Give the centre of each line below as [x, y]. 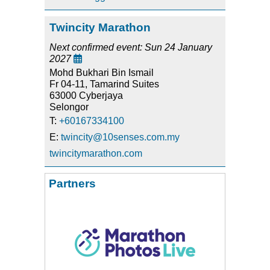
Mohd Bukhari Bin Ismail [102, 73]
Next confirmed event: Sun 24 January [131, 48]
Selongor [69, 107]
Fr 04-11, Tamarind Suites [104, 84]
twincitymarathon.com [96, 154]
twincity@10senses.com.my [120, 137]
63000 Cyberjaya [86, 96]
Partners [72, 184]
